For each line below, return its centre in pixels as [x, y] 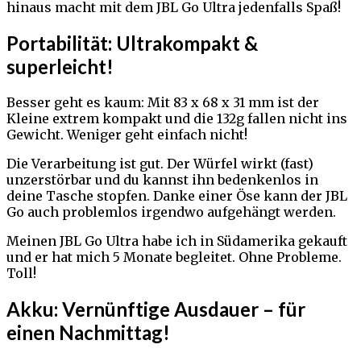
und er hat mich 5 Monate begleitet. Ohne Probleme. [174, 257]
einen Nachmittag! [88, 333]
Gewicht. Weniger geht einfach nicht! [127, 135]
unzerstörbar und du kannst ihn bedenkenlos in [162, 180]
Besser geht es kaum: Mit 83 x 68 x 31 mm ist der [163, 103]
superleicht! [60, 67]
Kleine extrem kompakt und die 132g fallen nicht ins [177, 119]
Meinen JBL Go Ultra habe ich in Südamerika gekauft [177, 241]
